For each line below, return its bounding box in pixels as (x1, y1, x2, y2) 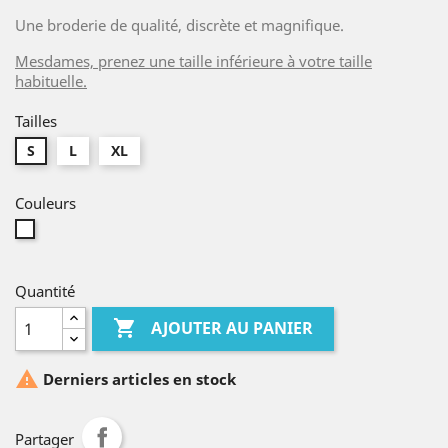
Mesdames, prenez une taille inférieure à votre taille (15, 51, 372, 71)
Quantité (15, 281, 75, 301)
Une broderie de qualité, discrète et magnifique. (15, 15, 348, 35)
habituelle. (15, 71, 87, 91)
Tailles (15, 111, 57, 131)
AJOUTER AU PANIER (151, 317, 314, 340)
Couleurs (15, 193, 76, 213)
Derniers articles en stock (39, 369, 236, 390)
